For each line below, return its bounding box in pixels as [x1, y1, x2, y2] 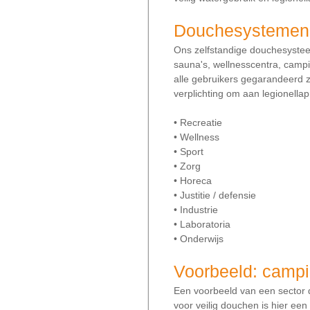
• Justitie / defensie [174, 190, 256, 201]
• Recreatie [174, 117, 222, 128]
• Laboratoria [174, 219, 230, 230]
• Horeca [174, 175, 212, 186]
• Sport [174, 146, 203, 157]
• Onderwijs [174, 233, 224, 244]
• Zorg [174, 161, 201, 172]
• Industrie [174, 204, 218, 215]
